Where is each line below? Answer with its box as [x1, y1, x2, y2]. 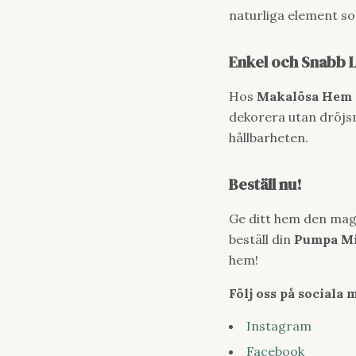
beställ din [229, 231, 294, 247]
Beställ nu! [229, 173, 302, 195]
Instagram [246, 318, 311, 334]
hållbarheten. [229, 130, 308, 145]
